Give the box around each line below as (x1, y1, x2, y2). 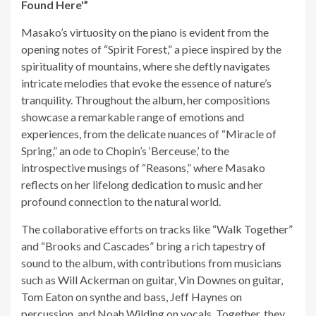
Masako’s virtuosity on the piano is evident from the (21, 25, 269, 39)
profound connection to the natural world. (21, 195, 221, 209)
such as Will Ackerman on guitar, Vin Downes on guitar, (21, 273, 283, 287)
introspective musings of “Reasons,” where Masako (21, 161, 265, 175)
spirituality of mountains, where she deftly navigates (21, 59, 270, 73)
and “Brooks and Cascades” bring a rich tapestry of (21, 239, 266, 253)
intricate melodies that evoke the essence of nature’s (21, 76, 272, 90)
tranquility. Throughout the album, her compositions (21, 93, 270, 107)
